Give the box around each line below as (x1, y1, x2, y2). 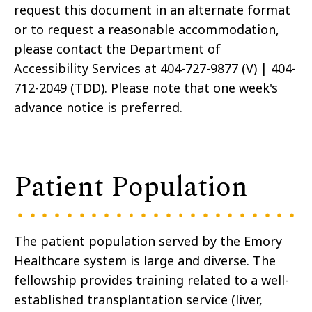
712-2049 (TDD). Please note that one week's (14, 79, 278, 97)
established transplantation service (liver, (14, 291, 263, 309)
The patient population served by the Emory (14, 233, 282, 250)
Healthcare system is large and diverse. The (14, 252, 276, 270)
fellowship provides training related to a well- (14, 272, 289, 289)
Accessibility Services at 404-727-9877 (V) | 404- (14, 60, 296, 77)
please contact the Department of (14, 40, 221, 58)
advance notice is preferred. (14, 99, 182, 116)
